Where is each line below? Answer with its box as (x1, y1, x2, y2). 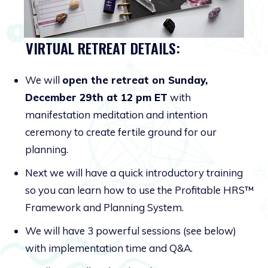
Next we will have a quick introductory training (25, 166, 243, 179)
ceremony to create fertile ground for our (25, 125, 217, 138)
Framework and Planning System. (25, 200, 186, 214)
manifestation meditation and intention (25, 108, 208, 121)
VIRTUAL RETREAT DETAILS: (26, 36, 180, 59)
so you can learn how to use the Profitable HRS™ (25, 183, 254, 196)
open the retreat (62, 73, 152, 86)
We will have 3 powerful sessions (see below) (25, 224, 236, 237)
